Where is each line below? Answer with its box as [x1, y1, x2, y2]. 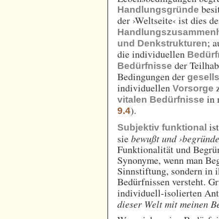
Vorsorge [173, 83, 214, 94]
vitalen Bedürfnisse [117, 94, 205, 105]
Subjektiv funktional [117, 122, 207, 133]
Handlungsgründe [117, 4, 199, 15]
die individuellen [117, 47, 188, 61]
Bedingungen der [117, 70, 188, 84]
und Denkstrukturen [117, 38, 208, 49]
